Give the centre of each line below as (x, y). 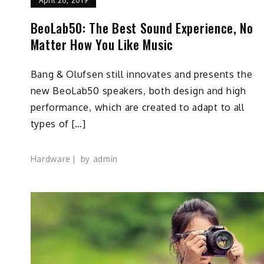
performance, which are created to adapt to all (137, 108)
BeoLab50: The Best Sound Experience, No (142, 28)
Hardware (51, 159)
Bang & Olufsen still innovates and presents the (141, 75)
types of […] (58, 124)
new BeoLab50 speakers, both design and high (138, 91)
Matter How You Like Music (102, 44)
